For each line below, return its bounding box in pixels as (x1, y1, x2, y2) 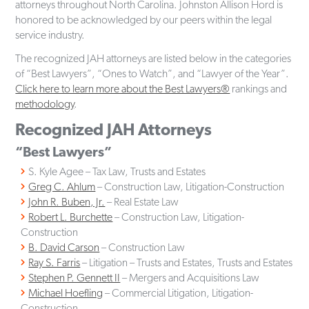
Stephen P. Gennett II (28, 270, 121, 284)
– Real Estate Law (105, 195, 179, 208)
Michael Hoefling (28, 286, 103, 299)
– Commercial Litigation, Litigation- (103, 286, 254, 299)
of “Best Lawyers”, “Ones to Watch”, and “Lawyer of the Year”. (15, 66, 290, 80)
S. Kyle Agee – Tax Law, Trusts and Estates (28, 164, 206, 178)
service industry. (15, 28, 86, 41)
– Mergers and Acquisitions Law (120, 270, 260, 284)
